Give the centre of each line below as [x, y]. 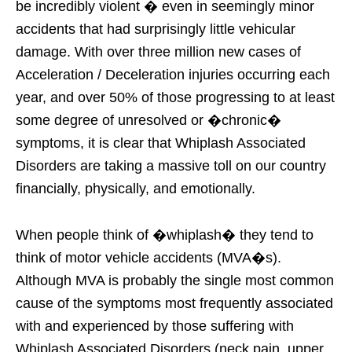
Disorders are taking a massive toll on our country [171, 165]
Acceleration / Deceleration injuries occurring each [173, 74]
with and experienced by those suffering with [155, 326]
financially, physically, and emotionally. [136, 188]
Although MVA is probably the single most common [175, 280]
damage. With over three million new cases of [158, 51]
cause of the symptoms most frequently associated [174, 303]
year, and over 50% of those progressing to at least [175, 97]
